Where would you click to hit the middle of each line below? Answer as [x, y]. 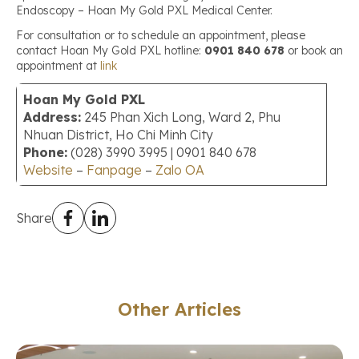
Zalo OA [178, 170]
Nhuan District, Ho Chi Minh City [118, 135]
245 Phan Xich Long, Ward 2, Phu [181, 117]
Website [48, 170]
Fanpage [114, 170]
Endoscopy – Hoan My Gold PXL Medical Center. [144, 11]
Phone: [45, 153]
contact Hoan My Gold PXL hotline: [110, 51]
